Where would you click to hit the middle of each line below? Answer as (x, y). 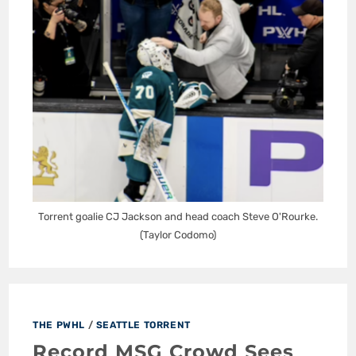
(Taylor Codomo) (178, 234)
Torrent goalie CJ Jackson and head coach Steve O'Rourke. (178, 216)
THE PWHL (59, 325)
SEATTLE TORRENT (143, 325)
